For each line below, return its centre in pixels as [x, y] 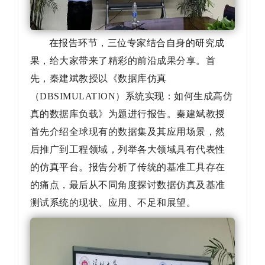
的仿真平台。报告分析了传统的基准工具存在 [128, 167]
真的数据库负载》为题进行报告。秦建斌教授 [128, 114]
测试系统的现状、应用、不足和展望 [108, 203]
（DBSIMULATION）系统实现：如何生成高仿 [132, 96]
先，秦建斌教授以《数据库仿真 [98, 79]
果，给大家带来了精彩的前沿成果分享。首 [123, 61]
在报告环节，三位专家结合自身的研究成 [137, 43]
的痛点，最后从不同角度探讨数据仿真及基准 [128, 185]
